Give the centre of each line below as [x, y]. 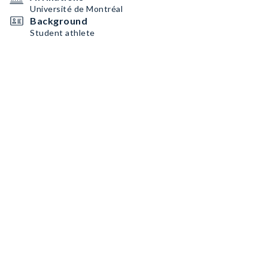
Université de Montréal [76, 9]
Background [59, 21]
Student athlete [63, 33]
